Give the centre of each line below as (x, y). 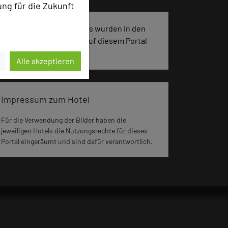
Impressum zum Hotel (45, 99)
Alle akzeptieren (53, 61)
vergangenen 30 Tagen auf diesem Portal (74, 40)
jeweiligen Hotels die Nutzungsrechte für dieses (74, 130)
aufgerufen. (22, 52)
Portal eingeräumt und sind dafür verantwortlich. (77, 141)
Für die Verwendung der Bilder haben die (64, 120)
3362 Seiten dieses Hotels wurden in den (73, 28)
